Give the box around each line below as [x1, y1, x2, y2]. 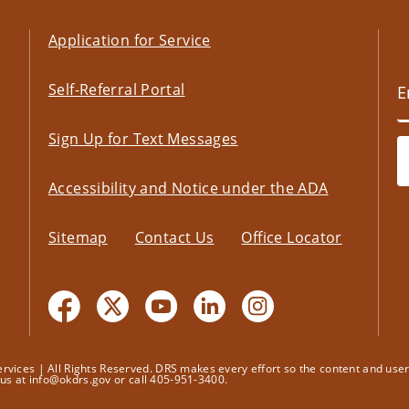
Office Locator [241, 227, 342, 248]
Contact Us [134, 227, 215, 248]
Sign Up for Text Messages [47, 129, 238, 150]
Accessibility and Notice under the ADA [47, 178, 329, 199]
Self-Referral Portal [47, 79, 185, 100]
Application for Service [47, 30, 211, 51]
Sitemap [47, 227, 108, 248]
